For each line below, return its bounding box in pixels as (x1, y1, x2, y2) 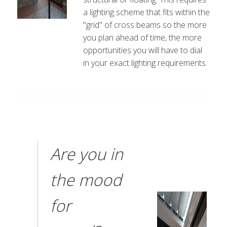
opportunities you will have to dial (83, 45, 202, 56)
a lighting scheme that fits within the (83, 7, 210, 18)
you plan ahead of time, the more (83, 32, 202, 43)
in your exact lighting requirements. (83, 57, 207, 68)
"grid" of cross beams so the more (83, 19, 207, 30)
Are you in (50, 143, 123, 165)
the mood (50, 169, 122, 191)
